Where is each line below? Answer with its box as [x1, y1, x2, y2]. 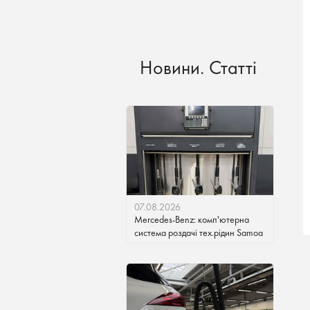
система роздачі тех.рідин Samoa [134, 226, 263, 239]
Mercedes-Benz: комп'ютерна [134, 213, 249, 226]
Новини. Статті [140, 55, 257, 80]
